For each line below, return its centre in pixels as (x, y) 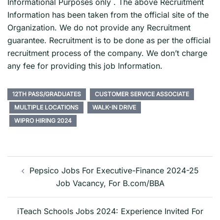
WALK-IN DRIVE (114, 107)
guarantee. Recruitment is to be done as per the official (109, 40)
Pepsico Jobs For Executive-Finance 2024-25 (114, 170)
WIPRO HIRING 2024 (43, 120)
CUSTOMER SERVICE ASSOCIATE (142, 94)
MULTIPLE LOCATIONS (46, 107)
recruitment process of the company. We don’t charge (107, 53)
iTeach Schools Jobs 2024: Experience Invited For (110, 211)
